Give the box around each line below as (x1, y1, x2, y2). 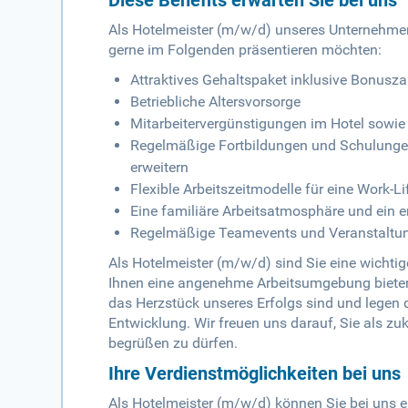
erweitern (130, 158, 189, 177)
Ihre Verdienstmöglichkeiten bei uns (108, 362, 402, 385)
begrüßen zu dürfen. (108, 334, 239, 352)
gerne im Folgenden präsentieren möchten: (108, 41, 382, 59)
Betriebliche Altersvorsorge (130, 93, 301, 111)
